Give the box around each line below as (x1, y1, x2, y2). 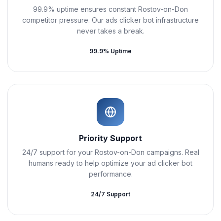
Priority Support (79, 133, 142, 143)
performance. (88, 170, 133, 178)
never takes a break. (76, 27, 145, 35)
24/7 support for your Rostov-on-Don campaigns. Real (22, 148, 199, 156)
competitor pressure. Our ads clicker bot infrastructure (22, 16, 199, 24)
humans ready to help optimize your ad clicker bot (29, 159, 192, 167)
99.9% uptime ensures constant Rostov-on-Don (33, 5, 188, 13)
